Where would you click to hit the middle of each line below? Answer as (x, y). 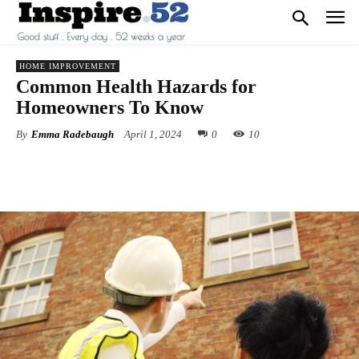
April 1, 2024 (153, 135)
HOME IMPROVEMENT (68, 66)
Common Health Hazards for (136, 87)
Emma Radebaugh (73, 134)
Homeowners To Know (110, 107)
